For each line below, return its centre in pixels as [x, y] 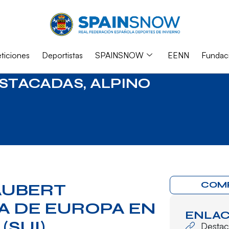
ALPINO [120, 83]
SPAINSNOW [119, 55]
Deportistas [62, 55]
